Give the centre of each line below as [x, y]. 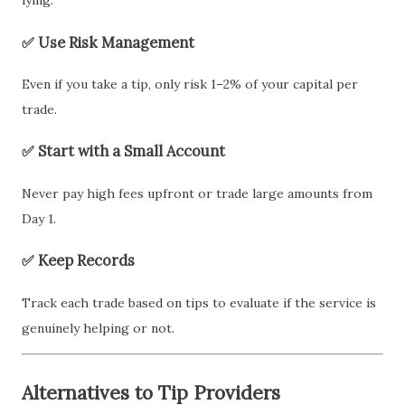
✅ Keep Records [78, 261]
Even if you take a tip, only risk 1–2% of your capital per [190, 85]
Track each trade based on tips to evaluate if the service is [199, 302]
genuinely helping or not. [98, 328]
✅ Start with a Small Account [123, 151]
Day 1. [39, 218]
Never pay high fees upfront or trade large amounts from [197, 193]
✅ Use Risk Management [108, 42]
